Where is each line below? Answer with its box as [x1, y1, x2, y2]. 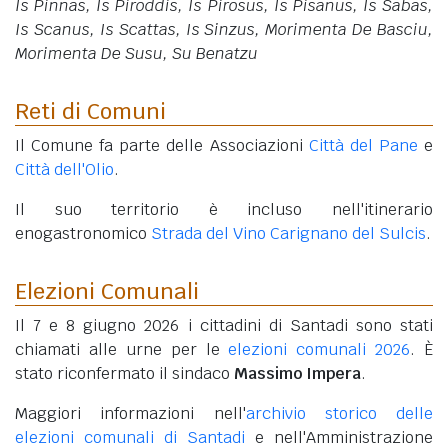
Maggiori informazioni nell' [15, 403, 246, 425]
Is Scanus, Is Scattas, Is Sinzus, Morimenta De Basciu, [15, 19, 433, 41]
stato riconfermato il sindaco [15, 363, 234, 385]
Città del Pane [308, 135, 418, 157]
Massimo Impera [234, 363, 361, 385]
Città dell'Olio [15, 159, 114, 181]
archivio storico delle [245, 403, 433, 425]
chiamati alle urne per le [15, 339, 229, 361]
